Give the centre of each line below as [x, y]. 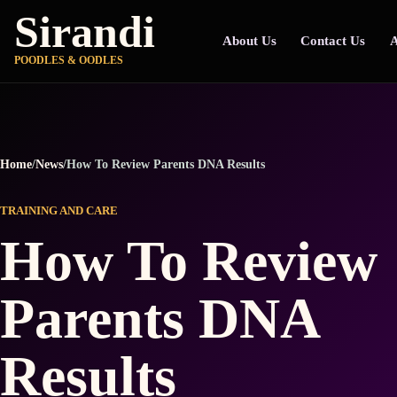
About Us [249, 41]
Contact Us [333, 41]
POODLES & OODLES [69, 60]
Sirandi [85, 32]
